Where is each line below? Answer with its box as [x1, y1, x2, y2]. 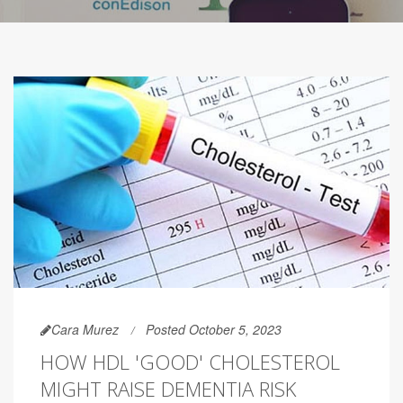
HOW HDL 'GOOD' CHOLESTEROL [40, 348, 340, 376]
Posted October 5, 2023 [146, 320, 282, 339]
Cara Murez [51, 320, 119, 339]
